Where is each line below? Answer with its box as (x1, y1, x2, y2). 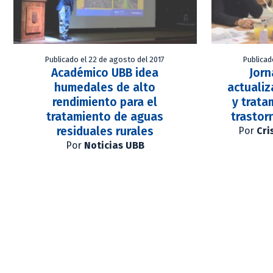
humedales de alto (54, 80, 156, 95)
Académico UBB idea (51, 66, 159, 80)
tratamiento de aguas (46, 110, 164, 124)
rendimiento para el (52, 95, 158, 110)
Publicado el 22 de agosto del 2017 (45, 55, 165, 65)
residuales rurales (56, 124, 154, 139)
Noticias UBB (83, 140, 144, 152)
